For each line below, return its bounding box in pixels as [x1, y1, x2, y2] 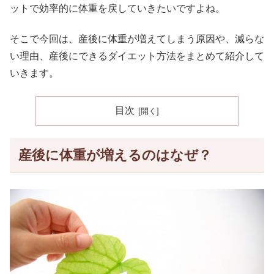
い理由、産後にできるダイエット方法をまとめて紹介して [10, 51, 264, 62]
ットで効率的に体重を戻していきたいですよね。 [10, 3, 225, 14]
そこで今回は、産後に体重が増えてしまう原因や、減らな [10, 34, 264, 45]
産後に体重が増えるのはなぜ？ [18, 147, 212, 163]
